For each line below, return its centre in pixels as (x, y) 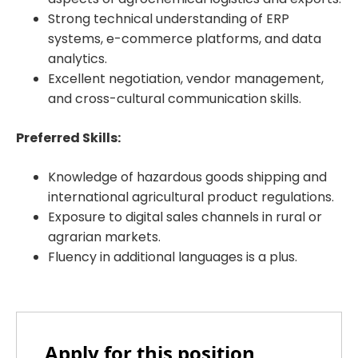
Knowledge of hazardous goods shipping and (187, 177)
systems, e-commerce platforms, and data (185, 38)
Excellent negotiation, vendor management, (186, 78)
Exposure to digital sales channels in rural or (185, 217)
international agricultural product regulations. (191, 197)
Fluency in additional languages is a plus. (173, 257)
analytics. (78, 58)
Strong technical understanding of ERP (169, 18)
